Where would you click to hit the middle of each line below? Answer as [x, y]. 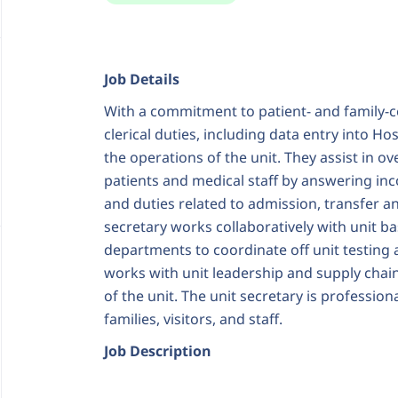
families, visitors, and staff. [193, 319]
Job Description [158, 351]
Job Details [142, 79]
